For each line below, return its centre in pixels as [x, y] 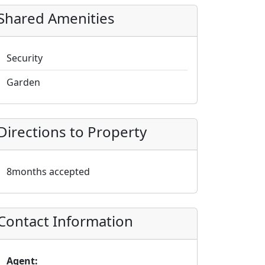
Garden [23, 82]
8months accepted [48, 172]
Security [25, 58]
